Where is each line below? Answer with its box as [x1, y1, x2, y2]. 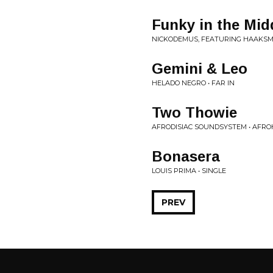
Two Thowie [152, 104, 237, 121]
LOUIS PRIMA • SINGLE [152, 166, 226, 175]
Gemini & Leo [152, 60, 247, 77]
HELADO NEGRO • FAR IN [152, 79, 235, 87]
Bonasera [152, 148, 220, 165]
